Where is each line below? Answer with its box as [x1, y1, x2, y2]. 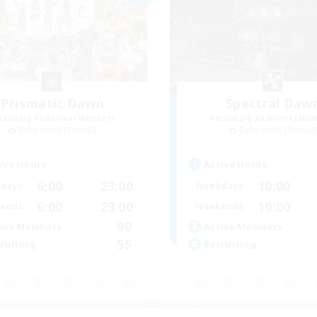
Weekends [195, 200, 244, 213]
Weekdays [195, 180, 244, 192]
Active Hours [204, 157, 267, 171]
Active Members [204, 220, 283, 234]
